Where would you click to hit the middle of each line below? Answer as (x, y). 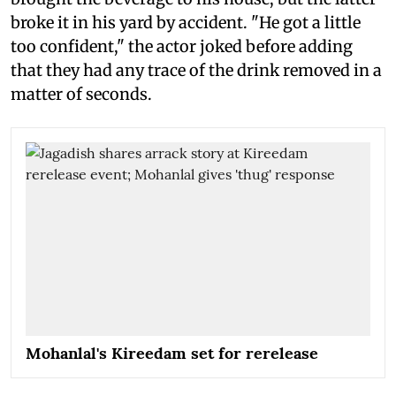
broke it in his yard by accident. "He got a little (186, 22)
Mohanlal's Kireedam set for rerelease (172, 353)
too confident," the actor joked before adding (182, 46)
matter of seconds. (81, 94)
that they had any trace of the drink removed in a (196, 70)
